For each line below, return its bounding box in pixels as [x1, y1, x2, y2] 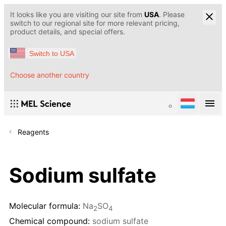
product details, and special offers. [10, 27, 125, 36]
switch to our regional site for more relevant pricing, [10, 19, 180, 27]
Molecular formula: [9, 201, 80, 211]
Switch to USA [29, 49, 74, 58]
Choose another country [10, 71, 89, 80]
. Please [159, 10, 185, 19]
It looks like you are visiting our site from [10, 10, 144, 19]
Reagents [18, 128, 49, 137]
